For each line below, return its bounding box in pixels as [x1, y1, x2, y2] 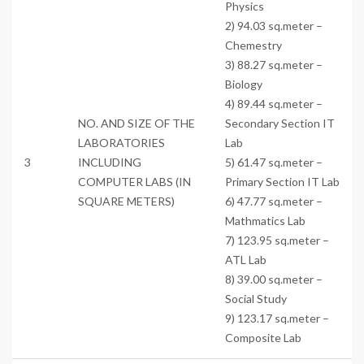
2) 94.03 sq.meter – [225, 18, 323, 32]
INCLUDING [78, 154, 141, 169]
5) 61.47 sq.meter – [225, 154, 323, 169]
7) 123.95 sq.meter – [225, 232, 329, 247]
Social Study [225, 291, 287, 305]
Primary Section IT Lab [225, 174, 340, 188]
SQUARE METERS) [78, 193, 175, 208]
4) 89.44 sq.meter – [225, 96, 323, 110]
